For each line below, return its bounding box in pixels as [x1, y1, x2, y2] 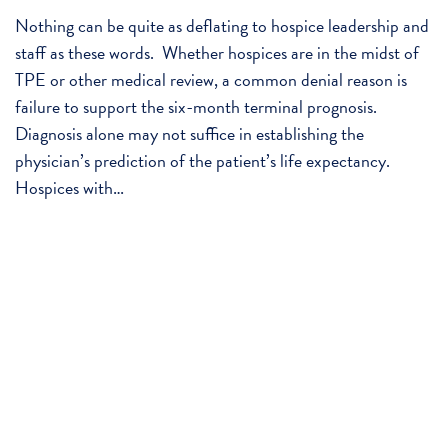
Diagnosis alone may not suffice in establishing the [15, 120, 364, 148]
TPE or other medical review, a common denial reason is [15, 66, 407, 94]
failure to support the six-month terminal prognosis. [15, 93, 381, 121]
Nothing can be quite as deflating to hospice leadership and [15, 12, 429, 40]
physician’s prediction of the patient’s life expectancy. [15, 147, 394, 175]
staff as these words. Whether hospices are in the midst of [15, 39, 419, 67]
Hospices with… [15, 174, 124, 202]
